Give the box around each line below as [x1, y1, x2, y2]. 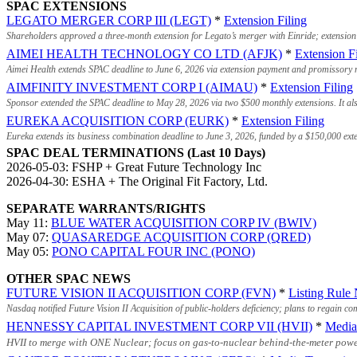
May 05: [6, 245, 52, 259]
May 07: [6, 230, 52, 245]
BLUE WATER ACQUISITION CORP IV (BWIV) [51, 216, 316, 230]
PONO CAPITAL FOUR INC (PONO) [52, 245, 255, 259]
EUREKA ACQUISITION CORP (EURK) [6, 114, 229, 128]
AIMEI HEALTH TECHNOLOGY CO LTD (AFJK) [6, 47, 282, 61]
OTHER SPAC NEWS [6, 272, 131, 286]
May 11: [6, 216, 51, 230]
